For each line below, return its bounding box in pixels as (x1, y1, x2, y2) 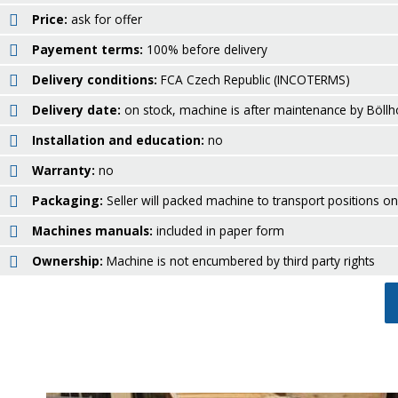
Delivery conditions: (32, 71, 157, 88)
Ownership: (32, 252, 103, 269)
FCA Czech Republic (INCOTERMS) (157, 71, 350, 88)
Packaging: (32, 192, 103, 209)
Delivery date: (32, 101, 121, 118)
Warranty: (32, 162, 95, 179)
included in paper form (153, 222, 284, 239)
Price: (32, 11, 68, 28)
